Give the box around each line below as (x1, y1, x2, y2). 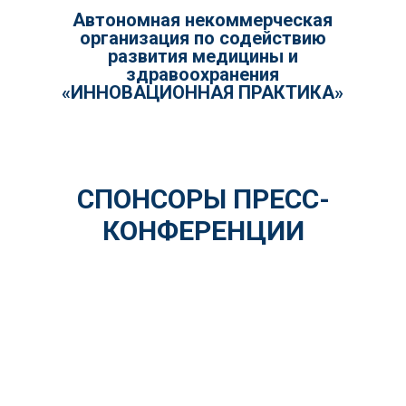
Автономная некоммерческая (72, 9, 333, 32)
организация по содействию (79, 27, 326, 50)
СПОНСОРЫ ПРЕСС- (76, 183, 330, 216)
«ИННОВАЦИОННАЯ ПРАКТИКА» (62, 82, 344, 104)
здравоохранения (126, 63, 280, 86)
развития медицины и (107, 45, 298, 68)
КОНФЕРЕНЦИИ (101, 215, 304, 247)
